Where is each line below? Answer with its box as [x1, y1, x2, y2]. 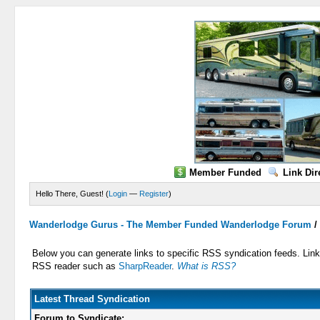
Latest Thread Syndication [34, 294, 150, 304]
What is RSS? [177, 261, 236, 271]
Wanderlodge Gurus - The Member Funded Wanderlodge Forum [29, 219, 312, 230]
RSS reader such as [32, 261, 119, 271]
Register [139, 189, 169, 198]
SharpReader [119, 261, 172, 271]
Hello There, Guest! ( [36, 189, 109, 198]
